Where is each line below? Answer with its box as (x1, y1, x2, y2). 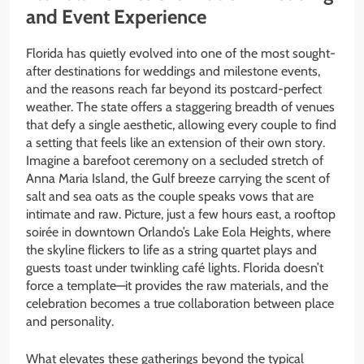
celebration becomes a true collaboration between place (26, 295, 334, 311)
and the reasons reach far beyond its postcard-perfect (26, 80, 322, 97)
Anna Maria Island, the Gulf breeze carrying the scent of (26, 170, 330, 186)
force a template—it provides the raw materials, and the (26, 277, 328, 293)
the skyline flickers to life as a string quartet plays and (26, 241, 317, 258)
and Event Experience (26, 5, 206, 28)
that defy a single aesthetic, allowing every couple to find (26, 116, 336, 132)
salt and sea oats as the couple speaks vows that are (26, 188, 314, 204)
